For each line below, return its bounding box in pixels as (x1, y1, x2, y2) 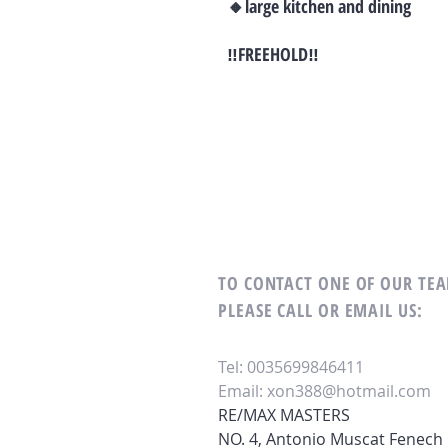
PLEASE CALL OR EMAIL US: (218, 298, 423, 322)
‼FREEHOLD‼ (227, 42, 319, 66)
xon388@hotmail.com (267, 380, 431, 402)
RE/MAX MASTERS (218, 404, 350, 426)
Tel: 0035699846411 (218, 356, 364, 378)
